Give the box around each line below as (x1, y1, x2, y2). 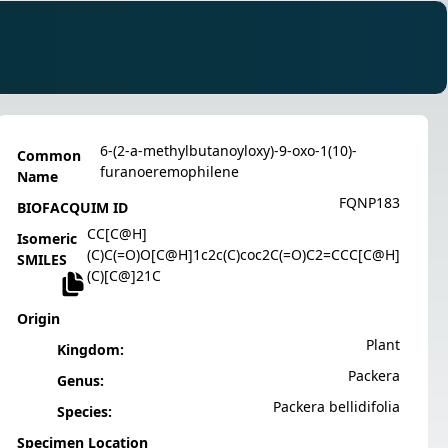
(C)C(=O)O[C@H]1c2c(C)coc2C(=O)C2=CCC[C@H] (87, 244, 400, 264)
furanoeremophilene (99, 161, 239, 181)
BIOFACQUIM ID (17, 197, 128, 217)
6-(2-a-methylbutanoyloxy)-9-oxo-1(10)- (99, 140, 357, 160)
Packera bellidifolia (273, 396, 400, 416)
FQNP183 (339, 192, 400, 212)
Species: (57, 401, 112, 421)
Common (17, 145, 81, 165)
